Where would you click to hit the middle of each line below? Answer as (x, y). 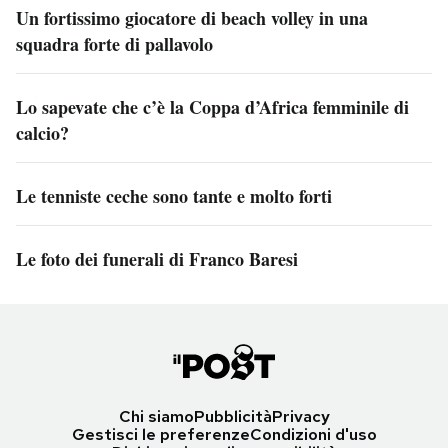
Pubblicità (232, 416)
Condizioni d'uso (313, 434)
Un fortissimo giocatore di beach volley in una (192, 17)
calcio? (42, 132)
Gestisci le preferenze (160, 434)
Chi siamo (156, 416)
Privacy (300, 416)
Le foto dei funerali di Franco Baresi (157, 258)
